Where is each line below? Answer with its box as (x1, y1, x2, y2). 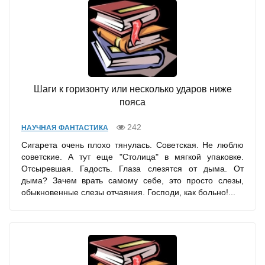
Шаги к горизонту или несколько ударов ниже (33, 83, 232, 94)
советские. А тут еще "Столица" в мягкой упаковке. (21, 151, 244, 161)
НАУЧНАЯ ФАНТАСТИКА (21, 123, 108, 132)
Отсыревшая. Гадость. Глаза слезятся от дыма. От (21, 163, 244, 173)
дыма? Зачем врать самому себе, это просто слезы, (21, 175, 244, 185)
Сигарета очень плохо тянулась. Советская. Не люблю (21, 140, 244, 150)
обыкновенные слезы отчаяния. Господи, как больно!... (21, 187, 235, 197)
